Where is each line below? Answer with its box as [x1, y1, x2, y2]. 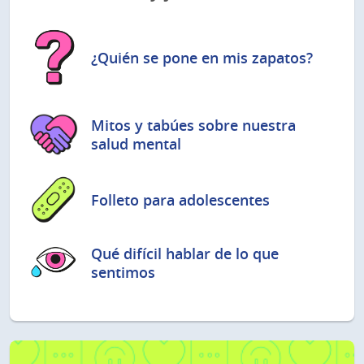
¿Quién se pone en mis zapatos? [91, 47, 313, 67]
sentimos [91, 262, 155, 282]
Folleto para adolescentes [91, 190, 270, 210]
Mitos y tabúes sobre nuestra [91, 115, 296, 135]
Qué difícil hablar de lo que [91, 243, 279, 263]
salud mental [91, 133, 181, 154]
